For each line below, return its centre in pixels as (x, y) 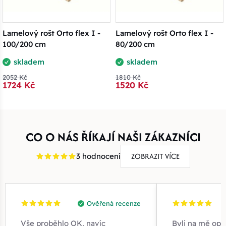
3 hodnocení (98, 156)
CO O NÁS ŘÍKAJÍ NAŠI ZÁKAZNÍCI (113, 137)
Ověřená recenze (114, 203)
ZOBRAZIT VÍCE (155, 156)
